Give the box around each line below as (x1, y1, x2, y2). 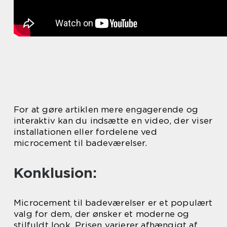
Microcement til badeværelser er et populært (14, 198, 213, 208)
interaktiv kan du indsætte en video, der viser (14, 116, 213, 126)
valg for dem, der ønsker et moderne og (14, 209, 190, 219)
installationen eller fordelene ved (14, 127, 157, 137)
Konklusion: (14, 164, 97, 182)
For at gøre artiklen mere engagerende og (14, 104, 199, 115)
